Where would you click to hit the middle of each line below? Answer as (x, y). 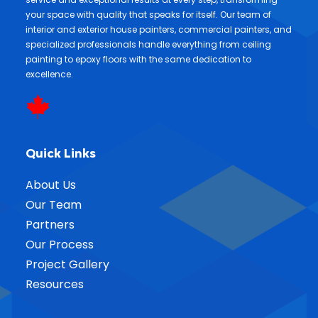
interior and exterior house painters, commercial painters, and (159, 29)
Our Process (60, 245)
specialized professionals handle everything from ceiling (148, 44)
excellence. (49, 74)
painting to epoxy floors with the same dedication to (138, 59)
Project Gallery (67, 264)
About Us (51, 185)
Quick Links (61, 153)
